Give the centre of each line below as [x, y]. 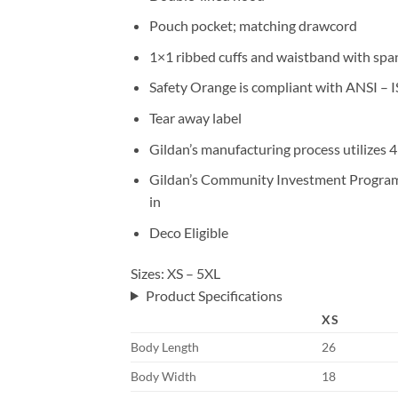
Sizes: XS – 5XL [175, 273]
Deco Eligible [188, 232]
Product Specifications [214, 295]
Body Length [165, 346]
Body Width [163, 376]
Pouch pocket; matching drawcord [253, 26]
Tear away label [195, 117]
